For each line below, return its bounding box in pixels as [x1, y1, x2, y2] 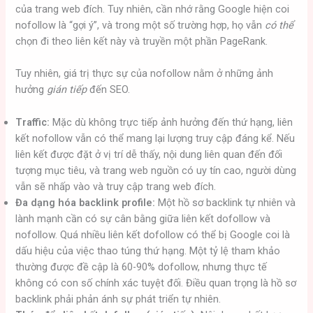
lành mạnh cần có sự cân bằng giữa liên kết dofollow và [15, 212, 271, 225]
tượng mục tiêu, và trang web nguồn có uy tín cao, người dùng [15, 163, 297, 177]
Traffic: [15, 115, 50, 129]
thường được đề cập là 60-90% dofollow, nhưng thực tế [15, 260, 268, 273]
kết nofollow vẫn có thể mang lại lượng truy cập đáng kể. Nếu [15, 131, 296, 145]
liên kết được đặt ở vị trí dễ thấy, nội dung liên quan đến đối [15, 147, 283, 161]
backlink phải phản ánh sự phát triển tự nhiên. [15, 292, 221, 305]
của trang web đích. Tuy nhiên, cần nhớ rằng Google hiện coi [15, 3, 290, 16]
